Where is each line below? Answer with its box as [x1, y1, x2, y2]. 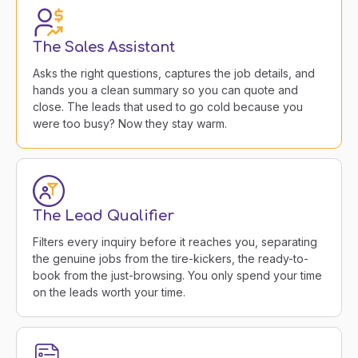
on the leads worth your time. [33, 285, 185, 300]
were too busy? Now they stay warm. [33, 117, 227, 131]
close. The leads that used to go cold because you [33, 100, 303, 114]
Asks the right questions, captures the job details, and [33, 66, 315, 81]
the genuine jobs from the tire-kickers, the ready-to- [33, 252, 308, 266]
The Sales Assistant [33, 39, 175, 56]
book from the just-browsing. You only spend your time [33, 268, 322, 283]
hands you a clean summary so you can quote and [33, 83, 298, 97]
